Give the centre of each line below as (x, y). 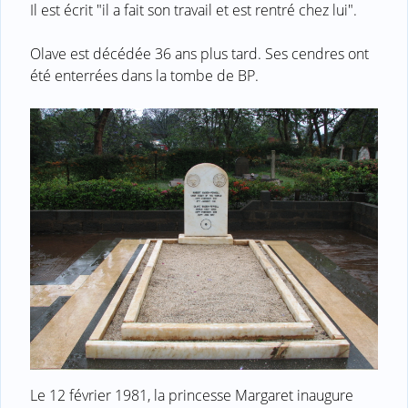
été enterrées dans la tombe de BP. (144, 76)
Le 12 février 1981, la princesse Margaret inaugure (192, 395)
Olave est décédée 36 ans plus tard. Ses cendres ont (199, 54)
